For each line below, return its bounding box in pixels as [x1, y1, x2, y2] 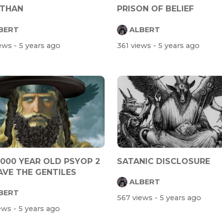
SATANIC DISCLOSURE [117, 156, 210, 166]
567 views [117, 193, 155, 203]
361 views [117, 41, 153, 50]
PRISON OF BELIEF [117, 4, 194, 14]
